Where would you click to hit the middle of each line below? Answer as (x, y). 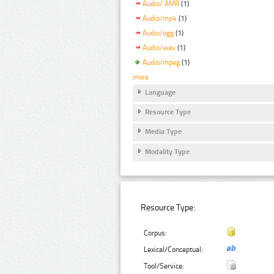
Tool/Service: (164, 266)
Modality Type (167, 151)
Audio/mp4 (160, 19)
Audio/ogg (158, 33)
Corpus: (156, 233)
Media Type (163, 132)
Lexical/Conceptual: (174, 249)
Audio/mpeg (161, 62)
